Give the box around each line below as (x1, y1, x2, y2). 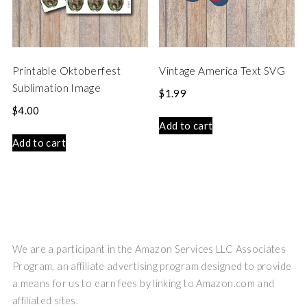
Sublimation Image (12, 82, 101, 95)
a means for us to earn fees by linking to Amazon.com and (12, 278, 275, 290)
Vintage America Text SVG (159, 64, 286, 77)
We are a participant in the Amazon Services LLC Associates (12, 243, 286, 256)
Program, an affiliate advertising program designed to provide (12, 260, 292, 273)
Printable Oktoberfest (12, 64, 121, 77)
